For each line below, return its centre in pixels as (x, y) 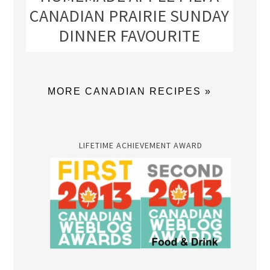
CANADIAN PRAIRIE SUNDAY (130, 16)
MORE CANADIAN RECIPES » (129, 92)
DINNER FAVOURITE (130, 36)
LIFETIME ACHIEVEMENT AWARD (140, 146)
